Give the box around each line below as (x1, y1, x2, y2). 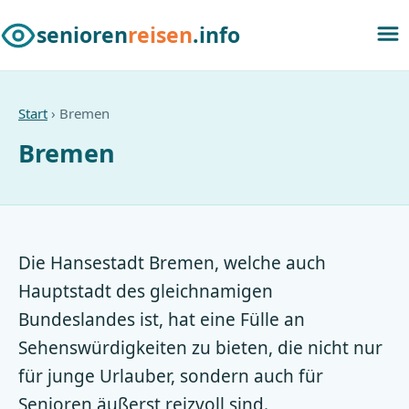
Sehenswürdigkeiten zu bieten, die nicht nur (18, 336, 383, 360)
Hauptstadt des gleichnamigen (18, 279, 273, 303)
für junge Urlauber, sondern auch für (18, 364, 323, 388)
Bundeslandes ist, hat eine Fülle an (18, 308, 305, 331)
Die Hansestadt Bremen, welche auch (18, 251, 326, 275)
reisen (128, 20, 193, 49)
